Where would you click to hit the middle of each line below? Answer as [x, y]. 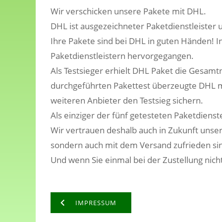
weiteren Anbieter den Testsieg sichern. [127, 100]
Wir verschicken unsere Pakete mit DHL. [128, 11]
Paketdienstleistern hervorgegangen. [122, 56]
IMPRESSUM [96, 203]
